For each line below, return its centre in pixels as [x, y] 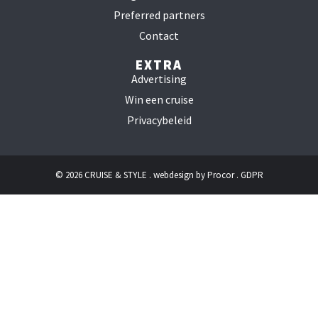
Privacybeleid [159, 120]
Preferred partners [159, 15]
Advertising [159, 78]
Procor [220, 175]
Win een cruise [159, 99]
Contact [159, 35]
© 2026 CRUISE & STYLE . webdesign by [131, 175]
